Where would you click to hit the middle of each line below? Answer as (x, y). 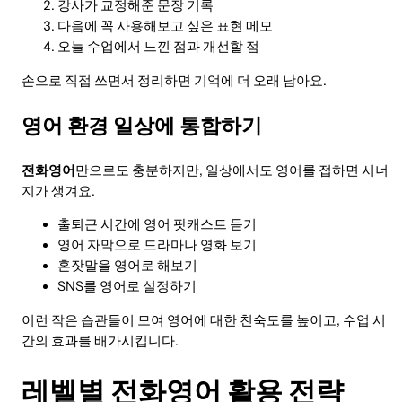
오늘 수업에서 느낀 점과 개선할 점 (158, 47)
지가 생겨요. (58, 191)
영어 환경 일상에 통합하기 (142, 126)
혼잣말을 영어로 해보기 (127, 266)
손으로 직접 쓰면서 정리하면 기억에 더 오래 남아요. (174, 80)
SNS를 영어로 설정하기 (127, 287)
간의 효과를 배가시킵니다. (100, 341)
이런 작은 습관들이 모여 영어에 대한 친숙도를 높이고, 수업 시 (204, 320)
